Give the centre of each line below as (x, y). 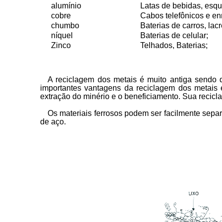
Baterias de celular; (174, 35)
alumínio (66, 6)
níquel (62, 35)
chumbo (65, 26)
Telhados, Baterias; (174, 45)
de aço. (53, 122)
